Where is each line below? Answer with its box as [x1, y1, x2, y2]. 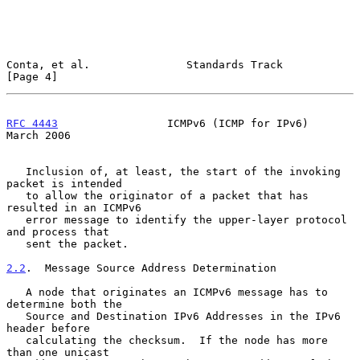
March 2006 [6, 129, 71, 141]
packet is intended [6, 177, 122, 190]
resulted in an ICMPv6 [6, 201, 141, 214]
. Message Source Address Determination [26, 261, 276, 274]
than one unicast [6, 346, 109, 358]
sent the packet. [6, 237, 26, 250]
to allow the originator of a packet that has [6, 189, 26, 202]
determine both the [6, 297, 122, 310]
